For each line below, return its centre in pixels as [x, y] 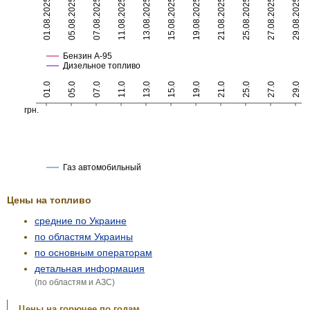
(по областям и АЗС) [75, 282]
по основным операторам [93, 252]
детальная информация [90, 268]
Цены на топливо [49, 200]
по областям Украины [84, 236]
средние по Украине [81, 220]
